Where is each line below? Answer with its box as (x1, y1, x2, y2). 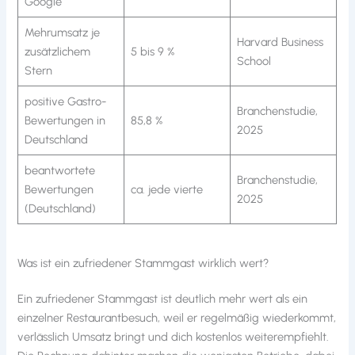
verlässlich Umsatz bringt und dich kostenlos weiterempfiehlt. (17, 330, 330, 345)
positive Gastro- (24, 94, 106, 109)
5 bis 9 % (130, 44, 174, 59)
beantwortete (24, 163, 95, 178)
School (236, 54, 271, 69)
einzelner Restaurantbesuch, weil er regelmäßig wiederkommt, (17, 311, 337, 326)
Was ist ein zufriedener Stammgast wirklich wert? (17, 255, 269, 270)
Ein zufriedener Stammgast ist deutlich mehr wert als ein (17, 292, 308, 307)
